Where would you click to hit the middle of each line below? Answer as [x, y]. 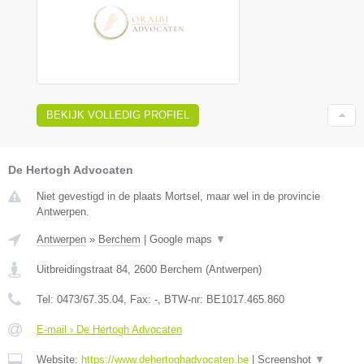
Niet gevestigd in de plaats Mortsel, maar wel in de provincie [178, 196]
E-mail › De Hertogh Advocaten [109, 329]
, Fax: [139, 299]
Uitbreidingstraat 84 [82, 269]
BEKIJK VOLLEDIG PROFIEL [118, 115]
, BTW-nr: [182, 299]
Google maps [182, 239]
